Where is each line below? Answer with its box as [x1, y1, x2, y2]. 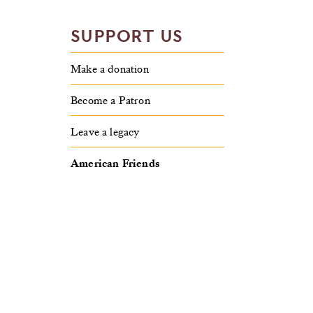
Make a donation [71, 61, 149, 75]
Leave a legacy [71, 124, 140, 138]
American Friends [71, 156, 160, 170]
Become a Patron [71, 93, 150, 107]
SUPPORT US [71, 26, 183, 46]
